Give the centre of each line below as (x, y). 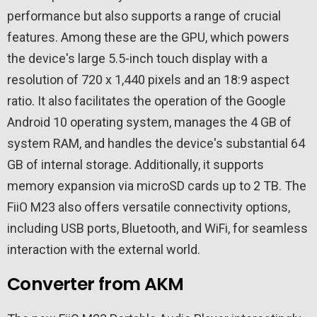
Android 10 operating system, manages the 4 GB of (149, 122)
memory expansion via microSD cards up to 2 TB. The (157, 185)
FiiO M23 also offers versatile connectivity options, (149, 207)
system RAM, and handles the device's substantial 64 (156, 143)
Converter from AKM (96, 284)
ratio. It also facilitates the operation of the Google (146, 100)
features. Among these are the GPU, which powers (148, 37)
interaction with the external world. (104, 249)
